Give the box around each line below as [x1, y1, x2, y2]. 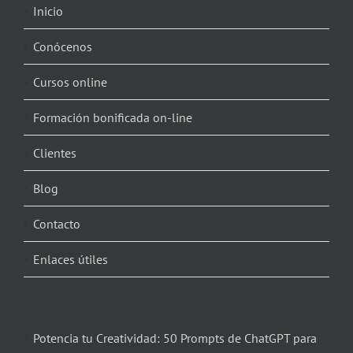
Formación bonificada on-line [32, 109, 192, 125]
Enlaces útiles [32, 251, 108, 267]
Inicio [32, 2, 63, 19]
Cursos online [32, 73, 107, 90]
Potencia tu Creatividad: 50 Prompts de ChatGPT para [32, 329, 317, 346]
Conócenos [32, 38, 92, 54]
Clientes [32, 144, 76, 161]
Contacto [32, 215, 80, 232]
